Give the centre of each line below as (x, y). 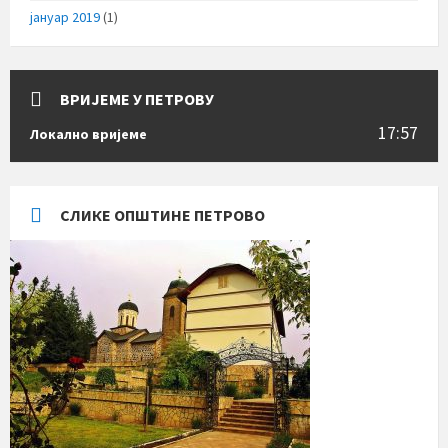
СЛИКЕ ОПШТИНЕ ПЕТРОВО (162, 214)
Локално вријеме (88, 133)
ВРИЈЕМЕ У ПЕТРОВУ (137, 98)
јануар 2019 (65, 16)
